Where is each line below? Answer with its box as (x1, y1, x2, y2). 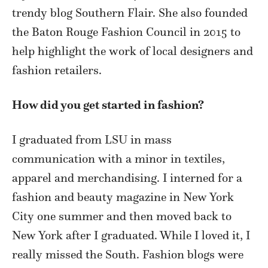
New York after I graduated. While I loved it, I (12, 228, 250, 243)
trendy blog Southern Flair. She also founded (12, 5, 248, 20)
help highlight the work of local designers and (12, 44, 253, 59)
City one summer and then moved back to (12, 209, 232, 224)
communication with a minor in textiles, (12, 151, 225, 166)
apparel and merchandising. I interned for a (12, 170, 242, 185)
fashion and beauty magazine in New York (12, 190, 234, 205)
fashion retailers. (12, 63, 102, 78)
